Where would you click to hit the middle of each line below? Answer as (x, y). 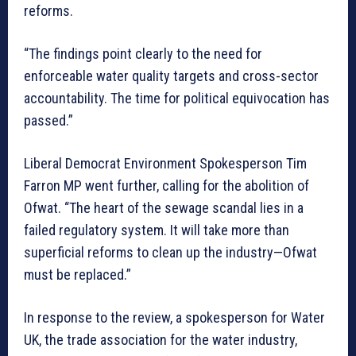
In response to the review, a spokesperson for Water (174, 318)
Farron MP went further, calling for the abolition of (166, 186)
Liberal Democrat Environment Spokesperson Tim (165, 164)
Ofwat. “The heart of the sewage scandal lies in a (164, 208)
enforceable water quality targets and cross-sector (171, 76)
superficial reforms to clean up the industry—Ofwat (170, 253)
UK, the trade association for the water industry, (161, 340)
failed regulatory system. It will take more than (157, 230)
